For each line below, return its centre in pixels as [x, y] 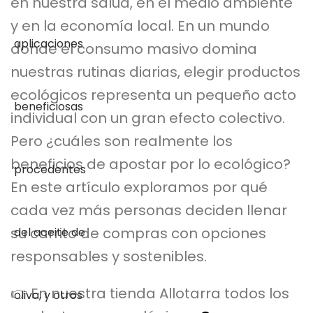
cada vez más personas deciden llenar [149, 210]
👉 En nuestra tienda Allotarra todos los [150, 293]
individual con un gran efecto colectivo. [148, 118]
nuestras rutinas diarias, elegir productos [155, 72]
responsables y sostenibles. [109, 256]
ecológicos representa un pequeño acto [153, 95]
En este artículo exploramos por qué [139, 187]
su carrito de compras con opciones [138, 233]
